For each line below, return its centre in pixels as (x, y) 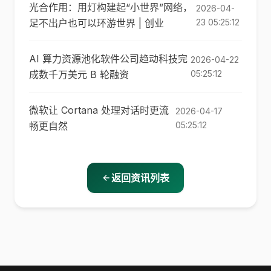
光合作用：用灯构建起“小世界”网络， (111, 7)
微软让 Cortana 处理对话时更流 (99, 110)
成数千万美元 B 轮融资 (79, 74)
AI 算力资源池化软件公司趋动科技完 (108, 59)
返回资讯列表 (140, 178)
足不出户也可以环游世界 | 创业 (96, 23)
